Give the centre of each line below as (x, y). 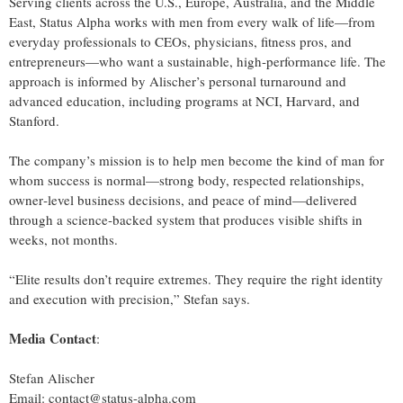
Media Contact (53, 338)
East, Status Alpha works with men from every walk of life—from (192, 21)
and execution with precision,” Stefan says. (130, 298)
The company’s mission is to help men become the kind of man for (197, 160)
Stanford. (34, 120)
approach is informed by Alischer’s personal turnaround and (178, 81)
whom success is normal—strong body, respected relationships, (187, 179)
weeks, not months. (63, 239)
